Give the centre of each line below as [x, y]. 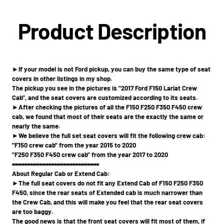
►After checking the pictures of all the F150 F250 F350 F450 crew [107, 107]
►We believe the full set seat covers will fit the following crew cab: [109, 136]
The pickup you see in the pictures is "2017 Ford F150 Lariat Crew [104, 88]
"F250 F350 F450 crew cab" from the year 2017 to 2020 [90, 155]
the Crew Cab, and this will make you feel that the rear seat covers [107, 202]
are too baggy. [33, 212]
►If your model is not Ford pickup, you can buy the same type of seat [111, 69]
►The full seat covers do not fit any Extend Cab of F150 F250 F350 [107, 183]
